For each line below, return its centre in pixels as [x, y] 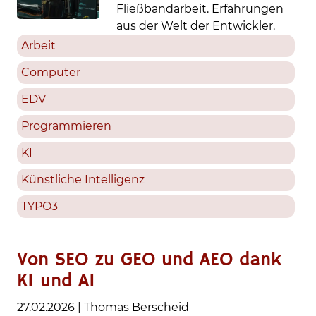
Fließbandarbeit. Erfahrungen [200, 9]
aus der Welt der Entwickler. [196, 26]
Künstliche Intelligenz [83, 180]
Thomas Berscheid [136, 307]
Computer [51, 72]
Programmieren [66, 126]
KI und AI [56, 281]
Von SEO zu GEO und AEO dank [149, 260]
